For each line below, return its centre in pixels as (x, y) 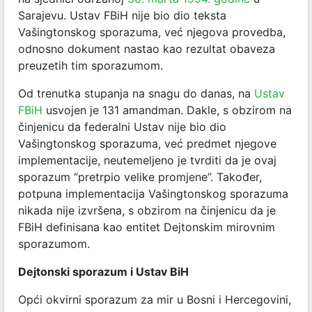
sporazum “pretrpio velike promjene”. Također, (140, 177)
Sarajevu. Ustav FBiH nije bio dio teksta (122, 15)
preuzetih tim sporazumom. (91, 65)
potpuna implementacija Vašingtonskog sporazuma (153, 193)
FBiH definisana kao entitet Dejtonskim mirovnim (147, 227)
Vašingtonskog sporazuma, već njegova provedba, (152, 32)
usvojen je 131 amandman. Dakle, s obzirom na (167, 110)
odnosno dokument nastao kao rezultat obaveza (147, 48)
